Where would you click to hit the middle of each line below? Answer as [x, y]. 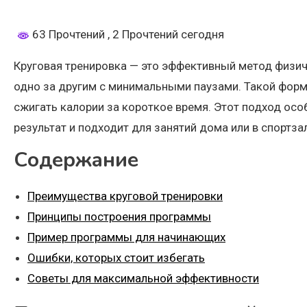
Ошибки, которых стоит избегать [116, 258]
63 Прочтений [69, 34]
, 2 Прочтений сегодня [166, 34]
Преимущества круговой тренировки [125, 196]
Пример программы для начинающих [126, 237]
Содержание [76, 160]
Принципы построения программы [119, 217]
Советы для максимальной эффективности [143, 279]
